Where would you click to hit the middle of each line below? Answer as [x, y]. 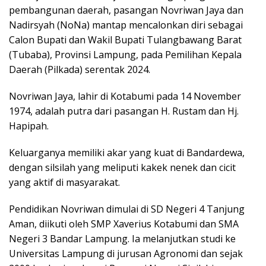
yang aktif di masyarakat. [64, 183]
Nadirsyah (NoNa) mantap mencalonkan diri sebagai [126, 25]
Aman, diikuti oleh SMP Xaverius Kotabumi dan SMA [124, 224]
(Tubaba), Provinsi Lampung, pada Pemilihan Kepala [125, 55]
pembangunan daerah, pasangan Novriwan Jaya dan [126, 10]
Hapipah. [29, 126]
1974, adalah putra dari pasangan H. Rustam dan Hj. [124, 111]
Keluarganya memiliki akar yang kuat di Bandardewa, [127, 153]
